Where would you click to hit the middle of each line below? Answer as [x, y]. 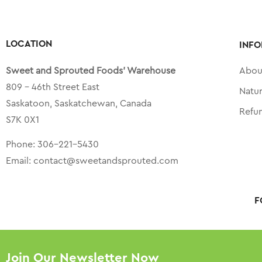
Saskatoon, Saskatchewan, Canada [79, 104]
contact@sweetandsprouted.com [106, 161]
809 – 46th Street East [53, 87]
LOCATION [29, 44]
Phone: [22, 145]
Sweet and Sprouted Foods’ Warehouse [91, 71]
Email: [20, 161]
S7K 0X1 [23, 120]
